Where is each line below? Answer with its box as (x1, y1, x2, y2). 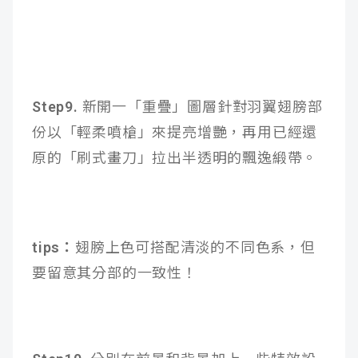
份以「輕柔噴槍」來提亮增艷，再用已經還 (32, 124, 318, 141)
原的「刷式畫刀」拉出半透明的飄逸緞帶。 (32, 149, 318, 167)
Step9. (32, 98, 82, 116)
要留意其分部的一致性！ (32, 265, 197, 282)
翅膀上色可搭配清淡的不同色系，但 (75, 239, 316, 257)
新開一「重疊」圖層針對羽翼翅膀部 (82, 98, 323, 116)
